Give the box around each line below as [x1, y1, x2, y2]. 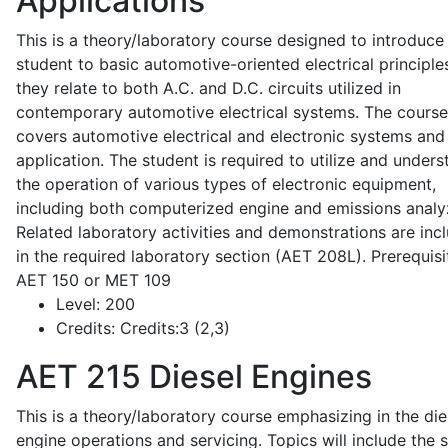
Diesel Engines [141, 357, 372, 396]
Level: [56, 294, 100, 314]
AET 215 [16, 357, 141, 396]
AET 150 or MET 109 [16, 270, 171, 290]
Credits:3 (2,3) [115, 318, 230, 338]
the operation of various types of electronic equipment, [16, 174, 436, 194]
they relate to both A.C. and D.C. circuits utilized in [16, 78, 401, 98]
